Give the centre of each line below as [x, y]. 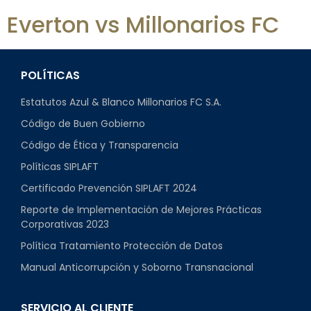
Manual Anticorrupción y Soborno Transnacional [137, 268]
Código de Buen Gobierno [83, 124]
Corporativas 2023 [65, 225]
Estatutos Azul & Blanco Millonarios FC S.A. [121, 102]
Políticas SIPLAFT [60, 167]
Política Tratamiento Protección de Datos [122, 246]
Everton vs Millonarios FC [143, 25]
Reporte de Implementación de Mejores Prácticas [141, 210]
